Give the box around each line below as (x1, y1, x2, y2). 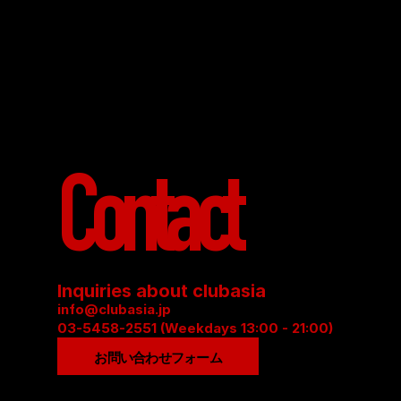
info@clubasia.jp (57, 300, 171, 318)
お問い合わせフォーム (94, 348, 222, 366)
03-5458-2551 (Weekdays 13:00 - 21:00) (57, 319, 333, 337)
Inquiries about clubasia (57, 279, 266, 302)
